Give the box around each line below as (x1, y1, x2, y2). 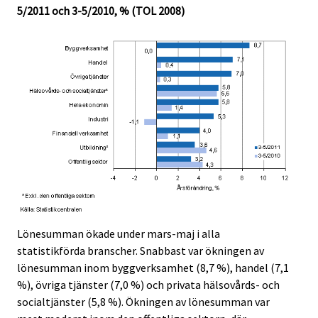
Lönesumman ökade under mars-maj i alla (17, 226, 220, 241)
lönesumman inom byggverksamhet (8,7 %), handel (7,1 (17, 261, 289, 275)
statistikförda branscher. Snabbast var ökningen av (17, 243, 264, 258)
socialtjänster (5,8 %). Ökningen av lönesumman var (17, 295, 270, 309)
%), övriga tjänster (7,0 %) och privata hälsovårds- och (17, 278, 280, 292)
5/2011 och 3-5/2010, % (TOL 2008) (17, 3, 185, 18)
